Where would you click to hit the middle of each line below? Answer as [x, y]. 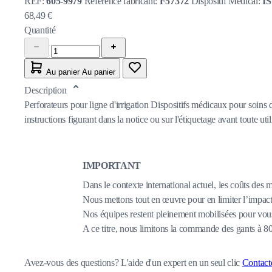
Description [47, 90]
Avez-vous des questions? [73, 262]
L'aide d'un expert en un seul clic [182, 262]
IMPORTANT [112, 165]
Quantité [40, 30]
